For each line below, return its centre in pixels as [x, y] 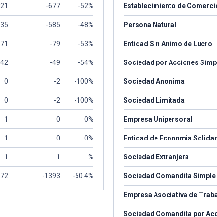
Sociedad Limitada [154, 100]
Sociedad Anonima [154, 81]
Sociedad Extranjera [156, 157]
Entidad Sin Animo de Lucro [168, 44]
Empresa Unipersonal [158, 119]
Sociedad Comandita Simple [170, 176]
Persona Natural [150, 25]
